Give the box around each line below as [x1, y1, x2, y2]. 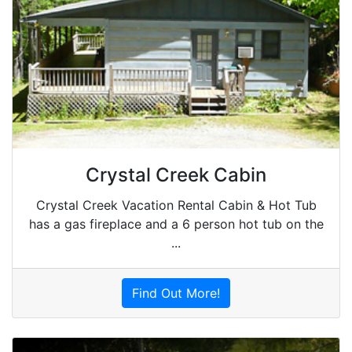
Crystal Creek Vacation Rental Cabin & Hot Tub [35, 197, 317, 213]
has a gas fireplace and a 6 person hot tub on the [28, 216, 324, 232]
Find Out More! [132, 285, 220, 301]
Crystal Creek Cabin [86, 163, 266, 186]
